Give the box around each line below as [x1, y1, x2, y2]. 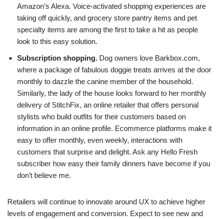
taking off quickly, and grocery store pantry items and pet [17, 14, 197, 22]
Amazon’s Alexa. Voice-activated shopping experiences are [17, 2, 206, 11]
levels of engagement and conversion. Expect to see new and [7, 209, 203, 218]
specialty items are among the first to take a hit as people [17, 25, 198, 34]
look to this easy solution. [17, 37, 97, 46]
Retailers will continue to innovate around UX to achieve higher [7, 197, 205, 206]
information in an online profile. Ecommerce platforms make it [17, 124, 212, 133]
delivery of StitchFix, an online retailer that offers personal [17, 101, 198, 109]
